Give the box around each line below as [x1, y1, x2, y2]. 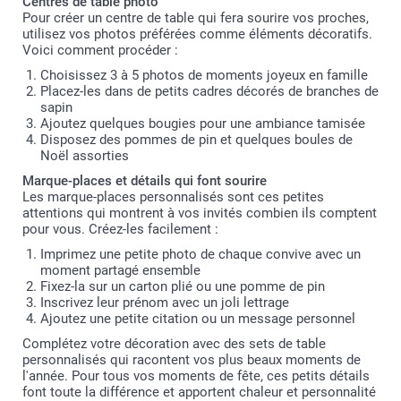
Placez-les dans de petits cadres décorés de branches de [40, 83, 379, 100]
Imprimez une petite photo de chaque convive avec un [40, 246, 361, 263]
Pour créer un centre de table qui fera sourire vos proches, [22, 10, 369, 27]
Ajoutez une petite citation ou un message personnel [40, 311, 355, 328]
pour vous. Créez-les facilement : [22, 221, 218, 238]
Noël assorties [40, 148, 129, 165]
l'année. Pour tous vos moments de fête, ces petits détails [22, 368, 370, 385]
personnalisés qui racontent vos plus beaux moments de [22, 352, 361, 369]
